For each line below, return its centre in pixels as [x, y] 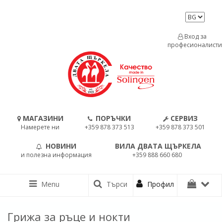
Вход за [195, 36]
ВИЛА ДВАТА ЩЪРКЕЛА [158, 146]
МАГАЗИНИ [43, 118]
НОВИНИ [61, 146]
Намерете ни [40, 127]
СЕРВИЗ [184, 118]
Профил [160, 184]
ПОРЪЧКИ [113, 118]
